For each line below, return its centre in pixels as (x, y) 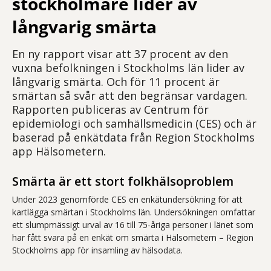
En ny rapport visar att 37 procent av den (120, 54)
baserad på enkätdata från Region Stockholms (133, 138)
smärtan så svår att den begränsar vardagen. (130, 96)
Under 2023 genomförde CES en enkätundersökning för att (127, 200)
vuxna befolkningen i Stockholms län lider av (128, 68)
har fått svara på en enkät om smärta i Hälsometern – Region (133, 238)
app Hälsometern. (59, 152)
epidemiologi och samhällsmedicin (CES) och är (134, 124)
